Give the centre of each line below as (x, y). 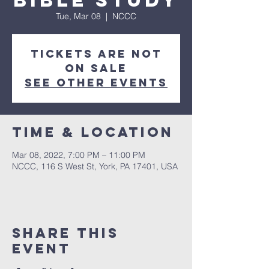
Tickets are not (96, 54)
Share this (65, 233)
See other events (96, 83)
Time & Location (93, 132)
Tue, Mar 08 (78, 16)
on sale (96, 68)
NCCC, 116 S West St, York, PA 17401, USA (95, 166)
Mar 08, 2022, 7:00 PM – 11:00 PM (79, 155)
